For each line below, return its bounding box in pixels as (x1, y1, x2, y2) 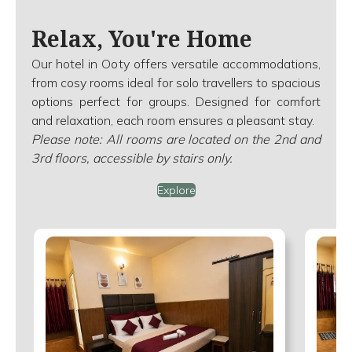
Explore (156, 183, 196, 198)
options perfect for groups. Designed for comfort (31, 93, 321, 110)
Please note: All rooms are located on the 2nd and (31, 131, 321, 148)
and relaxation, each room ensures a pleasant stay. (31, 112, 314, 129)
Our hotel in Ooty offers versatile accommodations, (31, 56, 321, 72)
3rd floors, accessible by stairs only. (31, 150, 233, 167)
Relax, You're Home (31, 24, 252, 54)
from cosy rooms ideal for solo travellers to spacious (31, 75, 321, 91)
